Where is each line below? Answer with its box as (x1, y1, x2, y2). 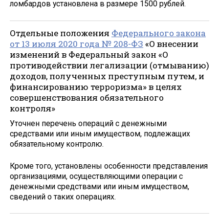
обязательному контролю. (10, 139, 104, 149)
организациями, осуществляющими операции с (10, 171, 183, 181)
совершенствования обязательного (10, 92, 164, 104)
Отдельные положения (10, 27, 111, 39)
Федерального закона (111, 27, 206, 39)
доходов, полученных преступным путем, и (10, 70, 204, 82)
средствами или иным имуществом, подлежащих (10, 129, 190, 138)
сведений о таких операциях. (10, 192, 116, 201)
